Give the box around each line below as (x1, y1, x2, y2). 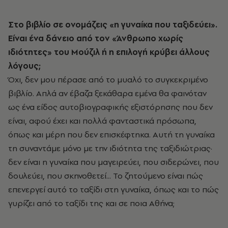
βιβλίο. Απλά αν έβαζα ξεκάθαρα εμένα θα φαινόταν (8, 87, 207, 99)
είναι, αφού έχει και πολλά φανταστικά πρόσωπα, (8, 115, 196, 126)
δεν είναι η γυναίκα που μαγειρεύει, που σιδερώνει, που (8, 156, 219, 167)
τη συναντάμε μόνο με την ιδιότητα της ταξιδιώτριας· (8, 142, 212, 154)
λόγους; (8, 60, 41, 71)
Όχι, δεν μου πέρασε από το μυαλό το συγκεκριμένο (8, 73, 208, 85)
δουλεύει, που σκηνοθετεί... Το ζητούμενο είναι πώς (8, 169, 203, 181)
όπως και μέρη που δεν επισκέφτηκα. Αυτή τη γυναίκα (8, 128, 215, 140)
